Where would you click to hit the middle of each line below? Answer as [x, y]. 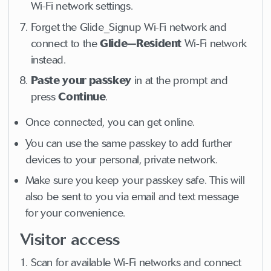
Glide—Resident [141, 43]
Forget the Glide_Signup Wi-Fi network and [129, 27]
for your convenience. [75, 213]
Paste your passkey [81, 81]
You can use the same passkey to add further [129, 143]
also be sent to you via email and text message [132, 197]
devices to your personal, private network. [121, 159]
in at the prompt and [180, 81]
